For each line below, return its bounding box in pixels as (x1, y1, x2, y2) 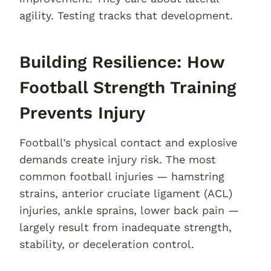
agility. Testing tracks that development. (19, 9, 233, 22)
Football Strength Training (19, 77, 236, 97)
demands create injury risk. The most (19, 153, 216, 166)
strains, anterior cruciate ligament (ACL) (19, 187, 232, 200)
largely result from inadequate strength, (19, 221, 232, 233)
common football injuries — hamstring (19, 170, 224, 183)
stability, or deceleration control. (19, 238, 194, 250)
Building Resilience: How (19, 52, 224, 72)
